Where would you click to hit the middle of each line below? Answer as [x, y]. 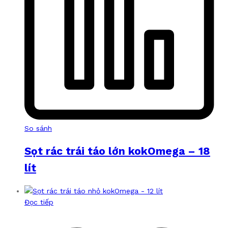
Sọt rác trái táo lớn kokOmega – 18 [117, 151]
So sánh [38, 128]
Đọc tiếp [39, 202]
